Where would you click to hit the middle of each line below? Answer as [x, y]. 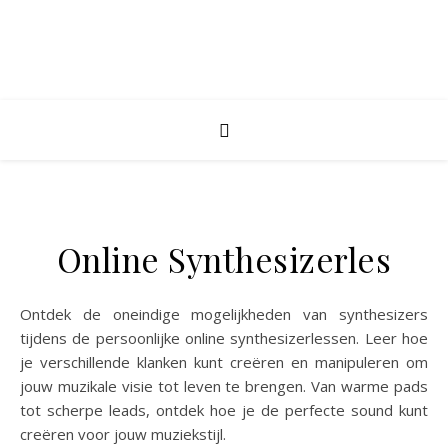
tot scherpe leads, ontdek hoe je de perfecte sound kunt [224, 410]
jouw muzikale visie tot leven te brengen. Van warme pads [224, 386]
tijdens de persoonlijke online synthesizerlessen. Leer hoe [224, 338]
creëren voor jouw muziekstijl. [125, 434]
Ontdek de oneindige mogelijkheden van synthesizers [26, 314]
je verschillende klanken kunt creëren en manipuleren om [224, 362]
